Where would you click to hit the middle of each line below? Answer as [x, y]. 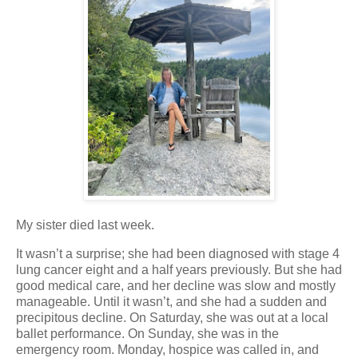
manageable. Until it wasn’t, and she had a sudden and [171, 301]
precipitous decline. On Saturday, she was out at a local [172, 317]
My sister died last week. [85, 225]
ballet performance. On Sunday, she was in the [147, 333]
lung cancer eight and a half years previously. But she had [179, 269]
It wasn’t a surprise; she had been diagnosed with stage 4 [178, 253]
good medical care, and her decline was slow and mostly [176, 285]
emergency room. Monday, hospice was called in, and [167, 349]
